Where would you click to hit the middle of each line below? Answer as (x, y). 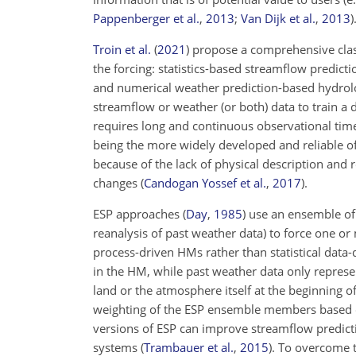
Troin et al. (122, 49)
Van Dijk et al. (278, 18)
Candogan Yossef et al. (205, 183)
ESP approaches (138, 214)
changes (117, 183)
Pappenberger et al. (146, 18)
